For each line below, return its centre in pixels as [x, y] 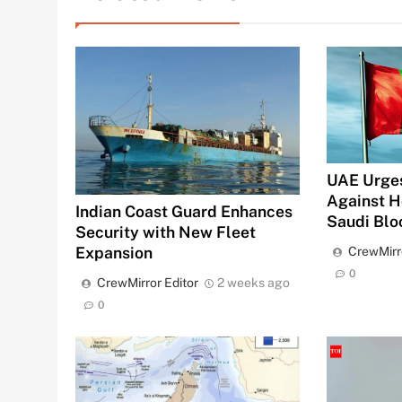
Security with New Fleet [166, 232]
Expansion [114, 253]
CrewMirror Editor [148, 283]
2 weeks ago [253, 283]
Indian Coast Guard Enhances [184, 212]
